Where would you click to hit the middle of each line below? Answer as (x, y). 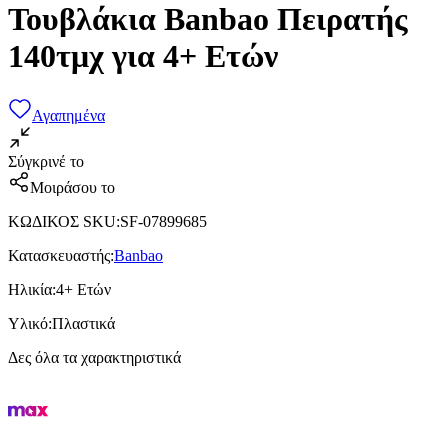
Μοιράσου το (72, 187)
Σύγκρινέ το (46, 161)
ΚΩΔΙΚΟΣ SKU (62, 221)
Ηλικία (30, 289)
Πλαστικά (83, 323)
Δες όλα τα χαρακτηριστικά (94, 357)
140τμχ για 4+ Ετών (143, 56)
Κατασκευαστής (59, 255)
